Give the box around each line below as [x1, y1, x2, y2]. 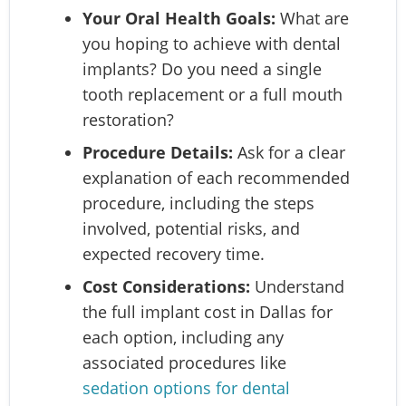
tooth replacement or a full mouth [82, 82, 343, 105]
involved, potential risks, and [82, 217, 300, 239]
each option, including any [82, 325, 284, 348]
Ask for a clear [233, 140, 345, 163]
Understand [250, 275, 344, 297]
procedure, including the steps [82, 191, 314, 214]
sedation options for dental [82, 376, 290, 399]
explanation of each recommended [82, 166, 350, 188]
